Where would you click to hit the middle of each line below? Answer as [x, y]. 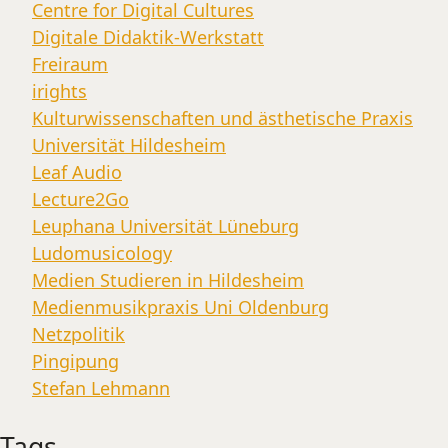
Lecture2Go [80, 199]
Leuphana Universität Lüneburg [165, 226]
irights [59, 91]
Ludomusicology [102, 253]
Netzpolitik [78, 334]
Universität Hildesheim [129, 145]
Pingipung [75, 361]
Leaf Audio [77, 172]
